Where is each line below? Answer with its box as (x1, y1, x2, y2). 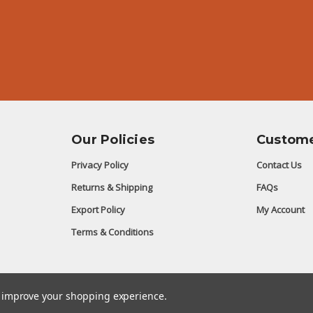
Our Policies (71, 131, 155, 147)
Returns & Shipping (71, 180, 153, 194)
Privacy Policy (71, 158, 129, 171)
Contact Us (256, 158, 302, 171)
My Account (256, 203, 305, 216)
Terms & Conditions (71, 225, 154, 238)
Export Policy (71, 203, 126, 216)
